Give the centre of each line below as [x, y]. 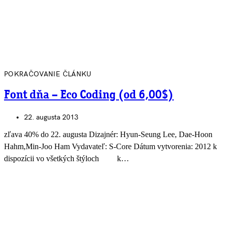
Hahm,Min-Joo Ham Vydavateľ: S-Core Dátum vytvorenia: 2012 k [110, 147]
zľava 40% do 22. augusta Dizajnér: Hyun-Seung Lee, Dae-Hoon [108, 135]
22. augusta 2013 [51, 118]
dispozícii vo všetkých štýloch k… [67, 159]
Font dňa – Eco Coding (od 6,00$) [89, 96]
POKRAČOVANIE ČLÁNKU [48, 74]
